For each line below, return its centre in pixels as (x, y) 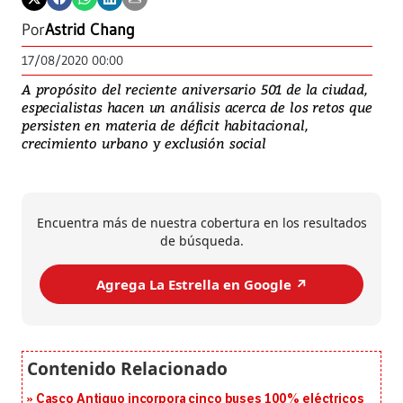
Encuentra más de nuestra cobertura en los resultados (201, 223)
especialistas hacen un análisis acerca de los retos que (197, 107)
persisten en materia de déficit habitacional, (165, 125)
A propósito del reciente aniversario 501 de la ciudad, (194, 90)
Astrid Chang (90, 30)
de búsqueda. (201, 241)
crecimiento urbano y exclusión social (144, 143)
